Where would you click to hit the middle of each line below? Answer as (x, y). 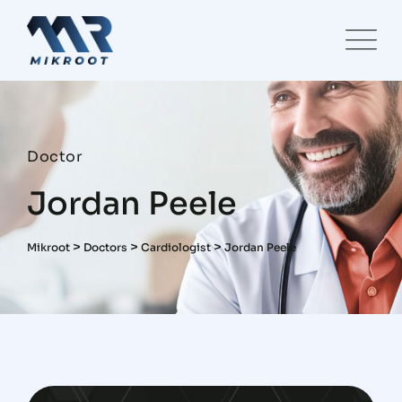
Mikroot (48, 247)
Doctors (105, 247)
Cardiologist (176, 247)
